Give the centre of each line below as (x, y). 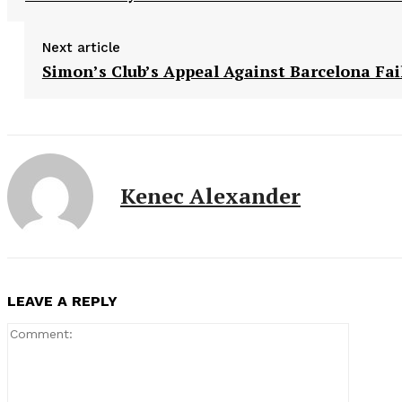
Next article (81, 47)
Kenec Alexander (210, 195)
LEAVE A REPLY (62, 301)
